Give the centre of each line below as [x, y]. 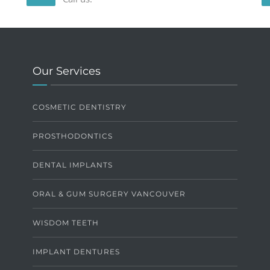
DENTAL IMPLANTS [73, 165]
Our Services [67, 71]
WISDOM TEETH [66, 223]
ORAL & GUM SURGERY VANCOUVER [109, 194]
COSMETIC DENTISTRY [80, 107]
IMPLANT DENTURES [76, 252]
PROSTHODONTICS [73, 136]
